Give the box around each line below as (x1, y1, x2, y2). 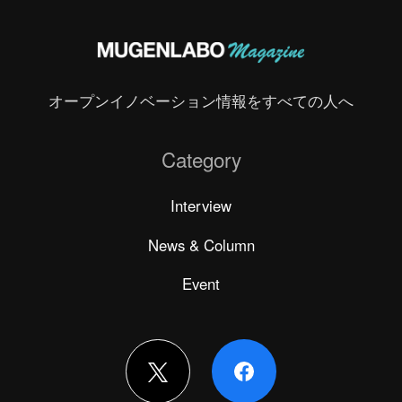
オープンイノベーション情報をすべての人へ (48, 90, 354, 112)
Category (161, 144, 241, 174)
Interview (170, 194, 232, 216)
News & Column (147, 233, 255, 256)
